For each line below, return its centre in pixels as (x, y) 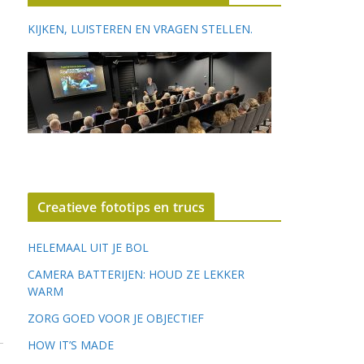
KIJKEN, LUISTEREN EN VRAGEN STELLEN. (140, 28)
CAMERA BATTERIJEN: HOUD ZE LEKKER (136, 274)
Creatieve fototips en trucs (121, 207)
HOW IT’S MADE (71, 344)
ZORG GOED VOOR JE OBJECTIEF (116, 318)
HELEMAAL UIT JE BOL (88, 247)
